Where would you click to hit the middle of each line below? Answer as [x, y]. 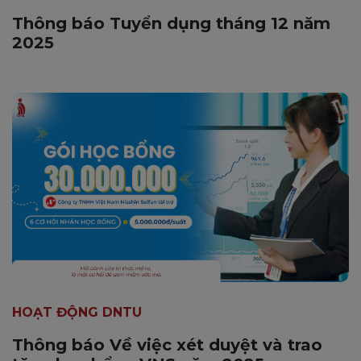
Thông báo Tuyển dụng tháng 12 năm [171, 24]
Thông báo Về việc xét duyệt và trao [167, 345]
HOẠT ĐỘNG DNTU [77, 313]
